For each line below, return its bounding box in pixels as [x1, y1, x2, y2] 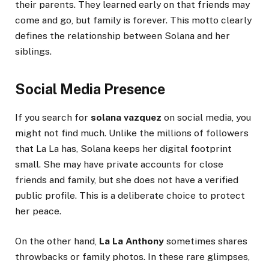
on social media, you [162, 112, 251, 124]
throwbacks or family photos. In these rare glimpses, [15, 251, 250, 263]
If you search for [15, 112, 91, 124]
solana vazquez [91, 112, 162, 124]
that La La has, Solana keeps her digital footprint [15, 143, 232, 155]
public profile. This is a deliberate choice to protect [15, 190, 245, 202]
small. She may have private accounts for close [15, 159, 223, 171]
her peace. [15, 205, 61, 217]
